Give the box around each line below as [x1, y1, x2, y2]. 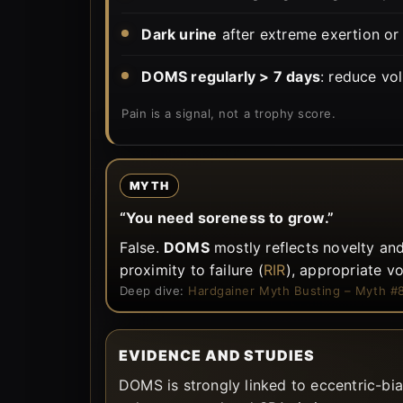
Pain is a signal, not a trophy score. [121, 105, 336, 121]
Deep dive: [119, 283, 189, 298]
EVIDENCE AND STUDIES [119, 345, 316, 364]
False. [119, 238, 164, 256]
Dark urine [141, 24, 218, 43]
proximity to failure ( [119, 261, 264, 279]
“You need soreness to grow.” [119, 209, 335, 227]
